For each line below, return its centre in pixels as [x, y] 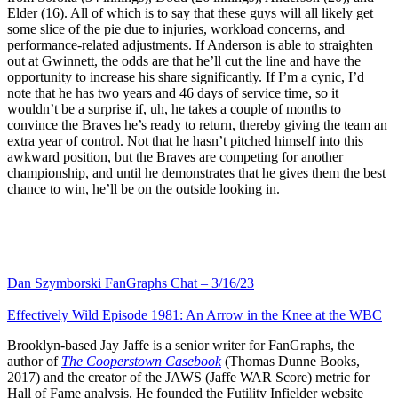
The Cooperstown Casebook [141, 361]
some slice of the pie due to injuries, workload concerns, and [176, 28]
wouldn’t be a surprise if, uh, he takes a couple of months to [174, 108]
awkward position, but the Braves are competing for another [175, 156]
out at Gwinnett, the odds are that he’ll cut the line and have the [184, 60]
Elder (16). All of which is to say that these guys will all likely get [190, 12]
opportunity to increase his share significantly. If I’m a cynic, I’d [186, 76]
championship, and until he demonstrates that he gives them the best [196, 172]
